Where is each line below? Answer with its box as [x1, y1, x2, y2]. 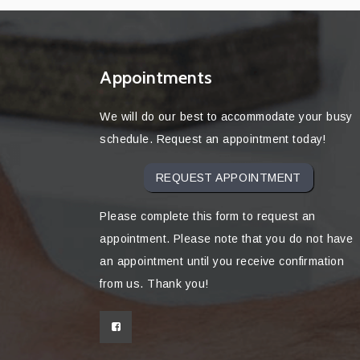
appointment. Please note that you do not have [100, 232, 354, 246]
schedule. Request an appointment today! [100, 133, 326, 146]
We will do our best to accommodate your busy [100, 110, 353, 124]
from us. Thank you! [100, 277, 209, 291]
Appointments [100, 67, 213, 89]
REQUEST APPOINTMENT [155, 171, 301, 185]
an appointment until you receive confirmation [100, 255, 345, 268]
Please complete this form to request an [100, 210, 316, 223]
